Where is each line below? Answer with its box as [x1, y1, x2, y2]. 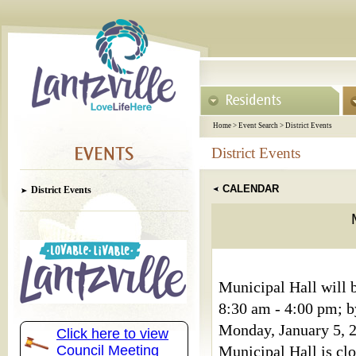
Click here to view [56, 326, 168, 342]
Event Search [238, 122, 278, 130]
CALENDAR [219, 183, 279, 195]
